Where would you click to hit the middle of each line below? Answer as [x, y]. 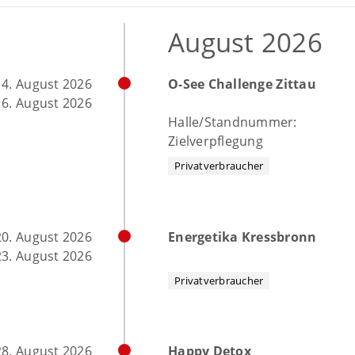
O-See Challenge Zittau [242, 84]
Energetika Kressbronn [242, 237]
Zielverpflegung [216, 141]
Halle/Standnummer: [233, 122]
